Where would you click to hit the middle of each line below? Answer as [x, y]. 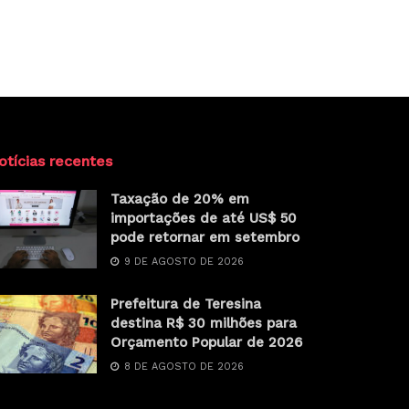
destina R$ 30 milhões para [204, 324]
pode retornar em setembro [205, 238]
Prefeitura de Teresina [186, 304]
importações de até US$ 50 [204, 219]
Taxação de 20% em [180, 199]
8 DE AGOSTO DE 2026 [182, 367]
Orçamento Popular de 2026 [206, 343]
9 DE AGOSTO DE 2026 [182, 262]
